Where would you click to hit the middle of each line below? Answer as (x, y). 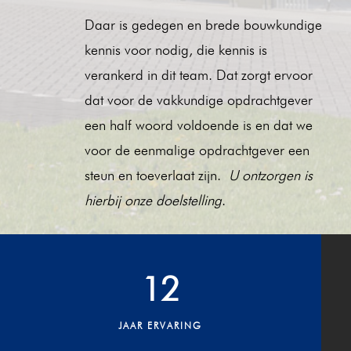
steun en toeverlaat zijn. (156, 175)
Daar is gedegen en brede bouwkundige (203, 24)
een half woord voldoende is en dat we (198, 125)
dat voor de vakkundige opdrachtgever (198, 100)
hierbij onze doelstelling (153, 200)
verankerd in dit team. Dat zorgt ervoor (198, 74)
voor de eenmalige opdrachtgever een (197, 150)
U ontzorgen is (270, 175)
